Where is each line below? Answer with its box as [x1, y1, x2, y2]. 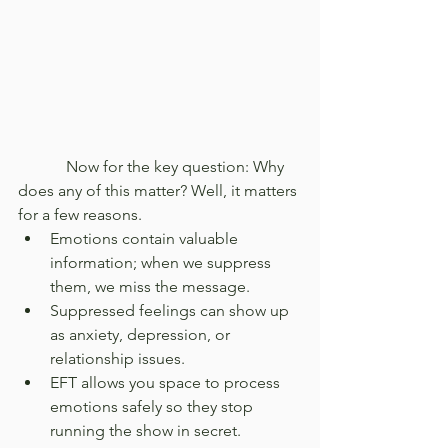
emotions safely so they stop [50, 396, 257, 416]
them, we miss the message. [50, 276, 250, 296]
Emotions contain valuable [50, 228, 242, 248]
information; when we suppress [50, 252, 275, 272]
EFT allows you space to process [50, 372, 284, 392]
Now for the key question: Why [18, 156, 288, 176]
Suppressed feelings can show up [50, 300, 293, 320]
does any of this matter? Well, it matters [18, 180, 301, 200]
